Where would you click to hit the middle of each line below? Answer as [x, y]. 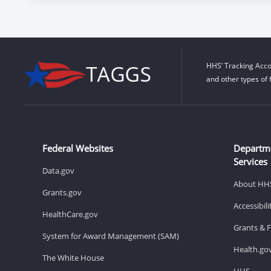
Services [250, 161]
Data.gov [58, 170]
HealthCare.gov [70, 214]
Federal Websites [78, 148]
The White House [73, 257]
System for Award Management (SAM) [111, 236]
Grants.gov [62, 192]
